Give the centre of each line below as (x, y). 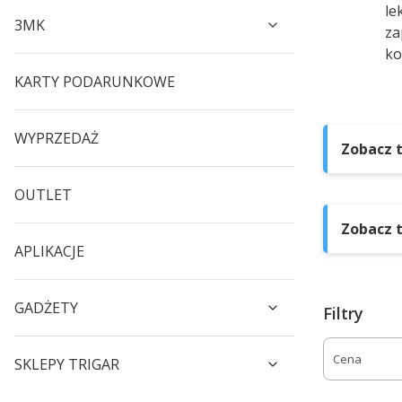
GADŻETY (46, 308)
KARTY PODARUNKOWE (95, 82)
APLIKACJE (49, 251)
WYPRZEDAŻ (57, 138)
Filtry (343, 313)
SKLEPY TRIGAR (67, 364)
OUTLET (43, 195)
